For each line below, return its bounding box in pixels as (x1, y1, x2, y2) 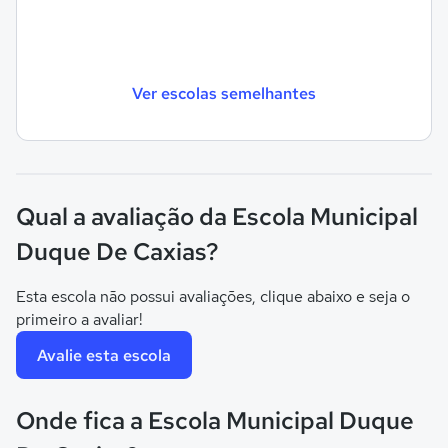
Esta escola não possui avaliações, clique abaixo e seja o (16, 286, 410, 307)
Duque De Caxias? (16, 236, 219, 267)
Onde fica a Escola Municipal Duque (16, 405, 414, 436)
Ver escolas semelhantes (132, 82, 316, 104)
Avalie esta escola (37, 344, 171, 366)
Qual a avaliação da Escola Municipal (16, 201, 418, 232)
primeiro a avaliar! (16, 309, 143, 330)
